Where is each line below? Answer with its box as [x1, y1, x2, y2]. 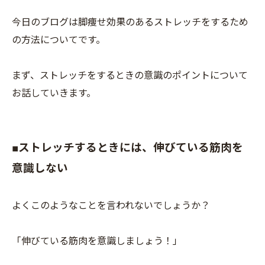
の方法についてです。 [12, 34, 105, 46]
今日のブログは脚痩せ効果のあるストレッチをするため [12, 17, 248, 28]
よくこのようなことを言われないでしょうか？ [12, 200, 210, 211]
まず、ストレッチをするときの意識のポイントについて [12, 70, 248, 81]
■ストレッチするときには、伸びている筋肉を [12, 141, 243, 154]
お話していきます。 [12, 88, 96, 99]
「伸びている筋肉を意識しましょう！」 [12, 235, 182, 247]
